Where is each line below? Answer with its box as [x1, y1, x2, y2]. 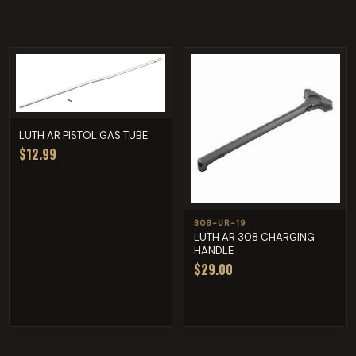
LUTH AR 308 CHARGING [193, 230, 315, 244]
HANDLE [193, 243, 234, 257]
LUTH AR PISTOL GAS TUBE [19, 128, 149, 142]
